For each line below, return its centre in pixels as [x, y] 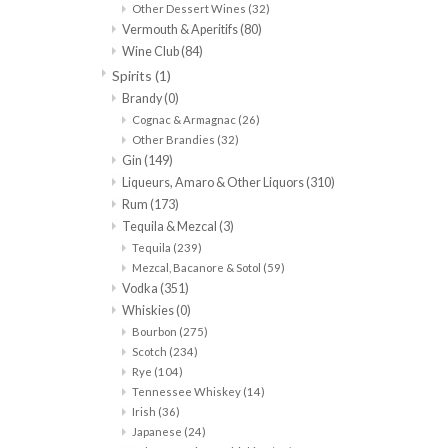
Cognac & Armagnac [185, 120]
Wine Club [151, 52]
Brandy [143, 99]
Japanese [158, 432]
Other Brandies [174, 140]
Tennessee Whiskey [187, 392]
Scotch [150, 352]
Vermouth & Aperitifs [181, 30]
